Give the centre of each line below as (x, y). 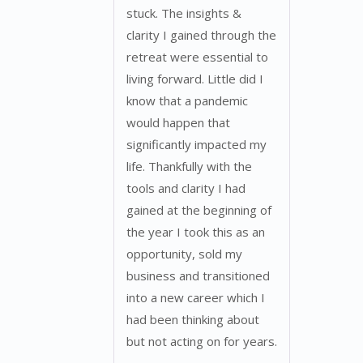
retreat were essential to (197, 56)
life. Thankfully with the (189, 166)
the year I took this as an (196, 231)
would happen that (178, 122)
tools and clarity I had (186, 188)
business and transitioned (198, 275)
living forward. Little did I (195, 78)
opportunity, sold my (184, 253)
